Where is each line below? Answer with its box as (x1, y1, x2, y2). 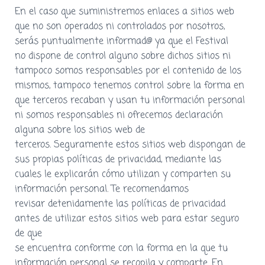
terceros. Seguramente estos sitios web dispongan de (15, 137, 245, 152)
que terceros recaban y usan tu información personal (15, 93, 245, 108)
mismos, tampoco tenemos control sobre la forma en (15, 78, 244, 93)
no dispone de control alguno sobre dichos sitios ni (15, 49, 231, 63)
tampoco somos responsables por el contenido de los (15, 63, 241, 78)
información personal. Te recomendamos (15, 182, 189, 196)
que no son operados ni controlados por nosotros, (15, 19, 225, 34)
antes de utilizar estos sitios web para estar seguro (15, 211, 239, 226)
